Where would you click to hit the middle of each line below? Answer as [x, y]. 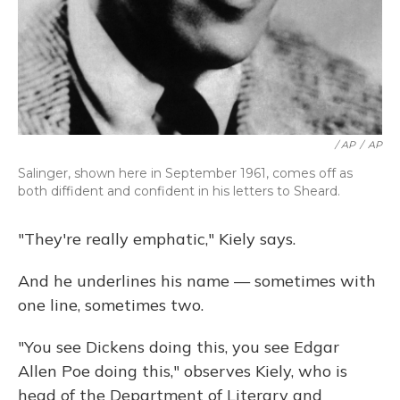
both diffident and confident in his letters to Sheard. [179, 192]
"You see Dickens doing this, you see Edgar [179, 347]
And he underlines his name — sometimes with [197, 281]
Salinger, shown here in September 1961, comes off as [185, 174]
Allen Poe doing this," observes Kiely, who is [183, 371]
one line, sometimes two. [111, 305]
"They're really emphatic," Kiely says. [157, 239]
